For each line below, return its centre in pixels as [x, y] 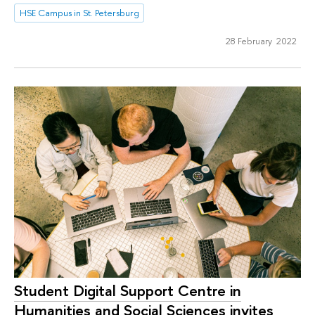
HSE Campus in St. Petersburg [79, 13]
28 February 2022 [261, 41]
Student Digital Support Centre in [128, 291]
